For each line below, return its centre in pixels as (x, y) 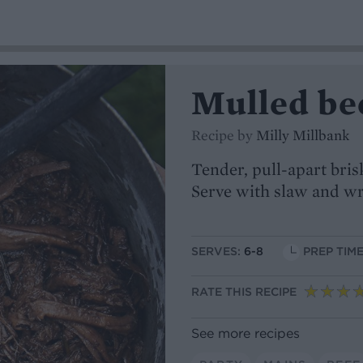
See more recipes (246, 333)
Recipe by (224, 135)
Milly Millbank (303, 135)
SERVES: (218, 252)
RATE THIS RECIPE (244, 292)
